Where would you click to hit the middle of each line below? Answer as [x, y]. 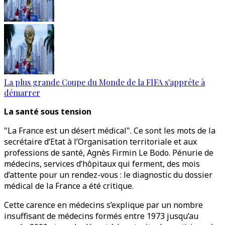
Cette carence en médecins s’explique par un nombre [103, 205]
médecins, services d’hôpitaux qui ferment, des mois [102, 164]
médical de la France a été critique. [69, 186]
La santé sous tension [48, 111]
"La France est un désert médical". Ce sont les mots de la [110, 131]
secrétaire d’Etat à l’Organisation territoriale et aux [100, 142]
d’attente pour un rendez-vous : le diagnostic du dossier [108, 175]
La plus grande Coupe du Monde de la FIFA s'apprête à [104, 82]
